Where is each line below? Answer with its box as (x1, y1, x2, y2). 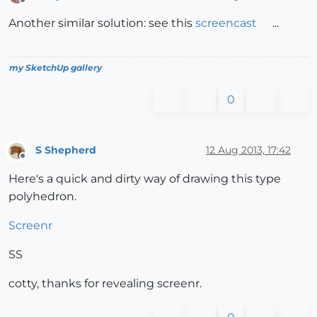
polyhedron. (8, 189, 76, 203)
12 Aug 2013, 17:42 (206, 143, 291, 156)
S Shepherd (35, 143, 96, 156)
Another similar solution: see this (8, 16, 195, 30)
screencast (195, 16, 257, 30)
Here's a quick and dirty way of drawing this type (8, 171, 281, 185)
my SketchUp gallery (9, 62, 102, 74)
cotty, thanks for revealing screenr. (8, 276, 202, 290)
